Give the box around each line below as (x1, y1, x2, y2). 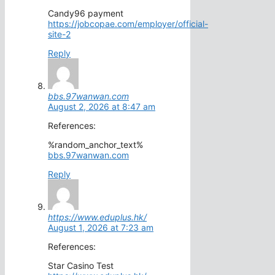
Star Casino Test (48, 260, 114, 271)
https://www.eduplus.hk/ (48, 212, 147, 223)
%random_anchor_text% (48, 139, 143, 150)
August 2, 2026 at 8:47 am (48, 101, 155, 112)
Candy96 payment (48, 8, 123, 19)
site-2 (48, 29, 71, 40)
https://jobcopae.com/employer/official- (48, 18, 208, 29)
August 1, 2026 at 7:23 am (48, 222, 153, 233)
